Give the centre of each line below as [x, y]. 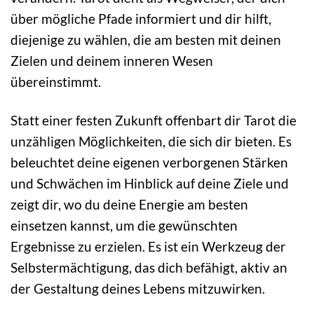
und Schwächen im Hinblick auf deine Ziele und [150, 184]
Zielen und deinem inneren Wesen [112, 61]
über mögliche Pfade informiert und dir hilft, [141, 19]
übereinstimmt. [56, 82]
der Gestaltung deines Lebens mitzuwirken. [138, 289]
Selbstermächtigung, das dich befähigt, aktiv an [149, 268]
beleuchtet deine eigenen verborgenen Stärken [149, 163]
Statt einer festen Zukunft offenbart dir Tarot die [153, 121]
